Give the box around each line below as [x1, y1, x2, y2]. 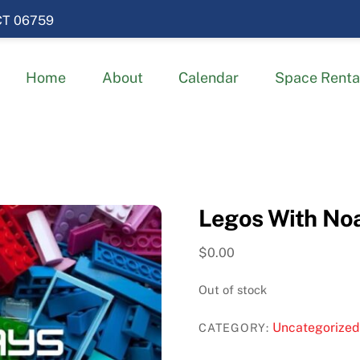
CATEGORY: [198, 320, 273, 334]
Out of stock [198, 282, 268, 297]
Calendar [178, 69, 239, 87]
